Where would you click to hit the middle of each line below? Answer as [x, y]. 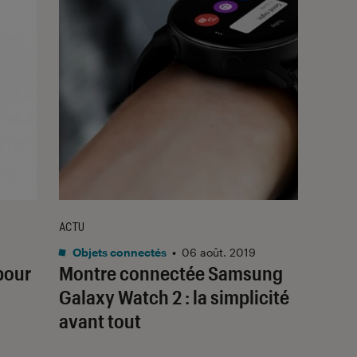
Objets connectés [118, 252]
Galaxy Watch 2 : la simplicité [174, 296]
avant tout [100, 320]
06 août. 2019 [219, 252]
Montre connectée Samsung [171, 273]
